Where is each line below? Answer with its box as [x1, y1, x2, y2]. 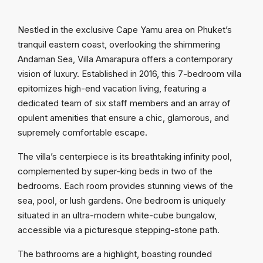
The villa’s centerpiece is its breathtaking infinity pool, [18, 151, 232, 162]
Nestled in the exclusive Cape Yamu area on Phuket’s [18, 24, 232, 35]
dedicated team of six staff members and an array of [18, 97, 231, 109]
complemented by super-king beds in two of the [18, 166, 213, 177]
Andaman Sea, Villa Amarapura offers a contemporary [18, 53, 232, 65]
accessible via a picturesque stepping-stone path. [18, 224, 220, 235]
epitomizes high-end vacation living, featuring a [18, 83, 207, 94]
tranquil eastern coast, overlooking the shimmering [18, 39, 220, 50]
